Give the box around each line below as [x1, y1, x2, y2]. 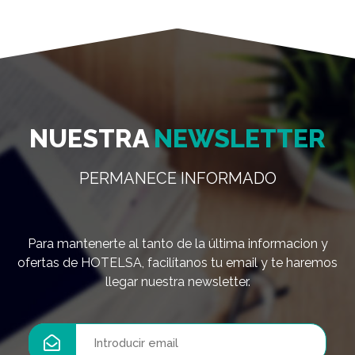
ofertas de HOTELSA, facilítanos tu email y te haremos [17, 254, 338, 270]
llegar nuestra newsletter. [105, 273, 250, 289]
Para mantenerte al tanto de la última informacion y [27, 235, 328, 251]
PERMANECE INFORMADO [78, 168, 277, 188]
